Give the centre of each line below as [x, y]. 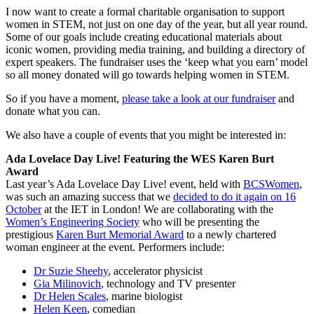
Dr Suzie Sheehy [71, 271]
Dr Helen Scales [70, 296]
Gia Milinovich [67, 284]
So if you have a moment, [64, 99]
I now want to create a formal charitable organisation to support [145, 12]
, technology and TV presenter [168, 284]
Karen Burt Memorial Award [120, 235]
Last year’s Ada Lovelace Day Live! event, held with [124, 184]
